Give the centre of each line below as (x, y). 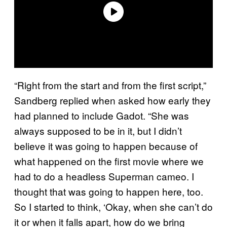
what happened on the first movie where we (109, 161)
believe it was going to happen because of (106, 145)
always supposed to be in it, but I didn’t (98, 130)
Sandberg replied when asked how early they (112, 100)
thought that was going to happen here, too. (109, 191)
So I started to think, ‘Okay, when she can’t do (113, 206)
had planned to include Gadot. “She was (102, 115)
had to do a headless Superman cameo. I (104, 176)
